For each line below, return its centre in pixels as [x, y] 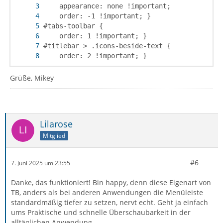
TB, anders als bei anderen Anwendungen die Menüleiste [107, 193]
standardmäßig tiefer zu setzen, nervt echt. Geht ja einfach [110, 203]
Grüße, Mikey [32, 78]
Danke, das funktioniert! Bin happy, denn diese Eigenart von [111, 183]
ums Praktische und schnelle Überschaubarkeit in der [101, 213]
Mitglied [54, 135]
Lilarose [56, 124]
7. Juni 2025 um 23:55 [41, 163]
